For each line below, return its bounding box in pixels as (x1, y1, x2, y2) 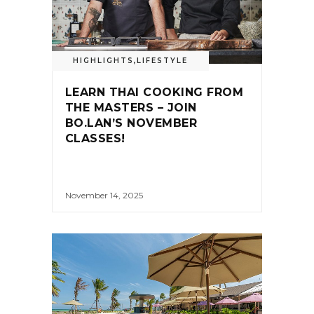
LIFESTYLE (137, 55, 188, 65)
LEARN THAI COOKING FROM (65, 85, 244, 99)
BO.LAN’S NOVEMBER (65, 116, 198, 130)
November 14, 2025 (65, 190, 143, 201)
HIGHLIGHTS (73, 55, 134, 65)
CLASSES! (65, 131, 125, 145)
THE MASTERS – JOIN (65, 100, 197, 114)
